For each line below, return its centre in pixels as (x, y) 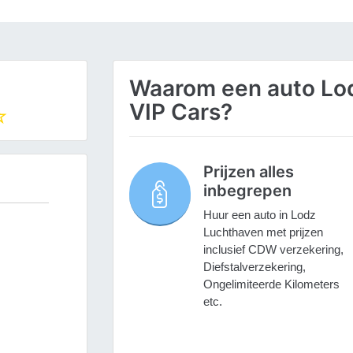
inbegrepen (247, 191)
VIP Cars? (180, 112)
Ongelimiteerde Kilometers (271, 284)
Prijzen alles (248, 172)
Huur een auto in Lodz (259, 215)
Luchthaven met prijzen (263, 232)
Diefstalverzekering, (254, 267)
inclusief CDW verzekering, (273, 250)
